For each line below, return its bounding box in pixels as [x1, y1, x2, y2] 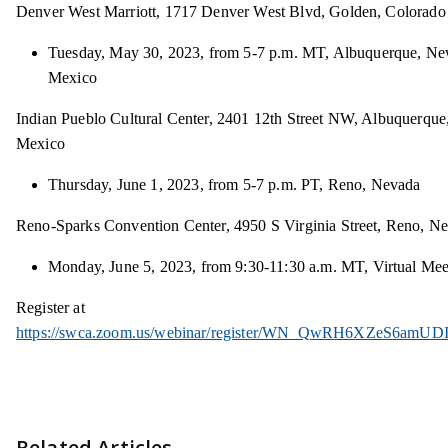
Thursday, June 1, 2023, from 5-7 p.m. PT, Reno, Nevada [48, 176, 421, 194]
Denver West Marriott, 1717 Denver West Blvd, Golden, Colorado [16, 3, 446, 21]
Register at [16, 299, 85, 317]
